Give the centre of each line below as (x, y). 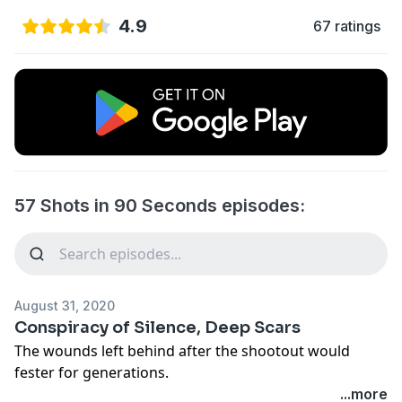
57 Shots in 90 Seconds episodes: (160, 205)
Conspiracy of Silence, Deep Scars (157, 327)
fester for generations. (92, 372)
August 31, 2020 (65, 305)
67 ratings (347, 26)
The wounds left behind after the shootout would (182, 350)
